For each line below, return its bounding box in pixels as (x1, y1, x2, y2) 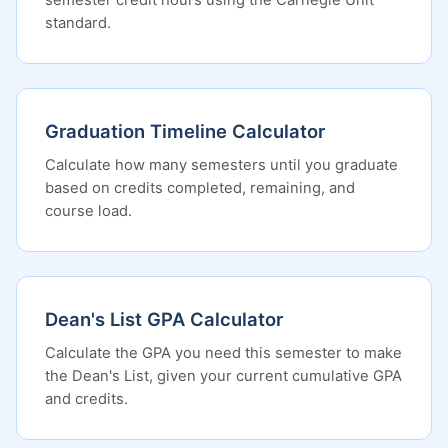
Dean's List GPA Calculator (45, 308, 283, 330)
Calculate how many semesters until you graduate (45, 156, 398, 174)
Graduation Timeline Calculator (45, 120, 325, 142)
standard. (45, 14, 111, 32)
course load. (45, 202, 132, 220)
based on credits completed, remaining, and (45, 179, 355, 197)
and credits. (45, 390, 128, 408)
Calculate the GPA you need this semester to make (45, 344, 402, 362)
